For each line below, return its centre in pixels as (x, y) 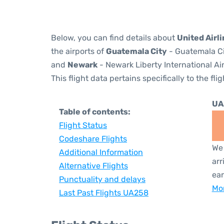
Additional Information (101, 152)
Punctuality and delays (102, 179)
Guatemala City (136, 51)
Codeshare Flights (93, 139)
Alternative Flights (93, 166)
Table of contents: (95, 112)
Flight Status (83, 125)
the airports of (78, 51)
